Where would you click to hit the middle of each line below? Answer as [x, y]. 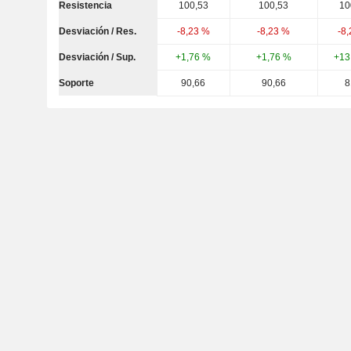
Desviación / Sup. [97, 57]
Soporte [76, 83]
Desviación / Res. [97, 31]
